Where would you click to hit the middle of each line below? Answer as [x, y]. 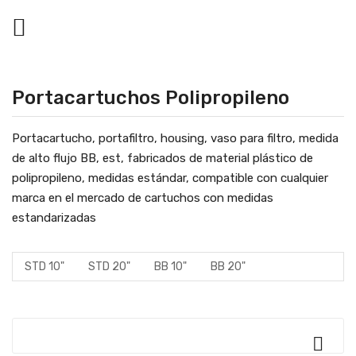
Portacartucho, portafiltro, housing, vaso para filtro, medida [175, 138]
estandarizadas [59, 218]
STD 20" [109, 267]
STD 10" [44, 267]
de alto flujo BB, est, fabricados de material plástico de [163, 158]
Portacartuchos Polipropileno [151, 98]
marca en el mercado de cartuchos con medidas [143, 198]
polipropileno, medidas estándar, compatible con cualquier [170, 178]
